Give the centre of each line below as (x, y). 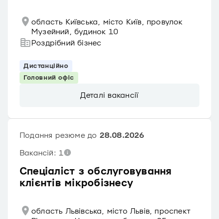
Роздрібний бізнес (66, 43)
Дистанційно (46, 66)
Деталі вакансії (109, 95)
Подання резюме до (60, 135)
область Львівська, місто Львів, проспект (111, 211)
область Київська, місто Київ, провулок (107, 22)
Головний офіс (49, 78)
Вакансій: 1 (42, 153)
